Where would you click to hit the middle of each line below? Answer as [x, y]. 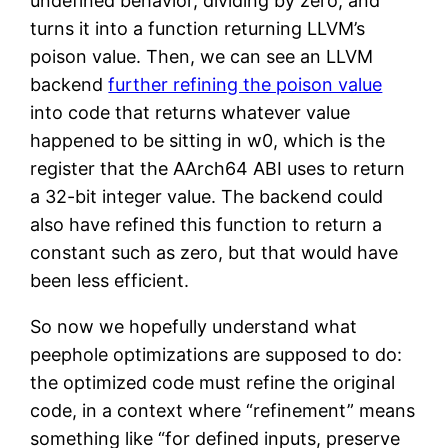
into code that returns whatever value [190, 112]
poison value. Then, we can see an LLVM [202, 56]
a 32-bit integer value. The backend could [207, 196]
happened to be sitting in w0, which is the [208, 140]
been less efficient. [110, 280]
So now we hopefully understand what [194, 326]
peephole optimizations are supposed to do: [216, 354]
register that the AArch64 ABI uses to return [218, 168]
